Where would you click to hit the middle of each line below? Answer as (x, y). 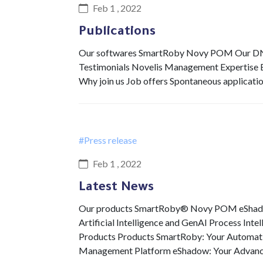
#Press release (108, 140)
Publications (117, 33)
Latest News (116, 188)
